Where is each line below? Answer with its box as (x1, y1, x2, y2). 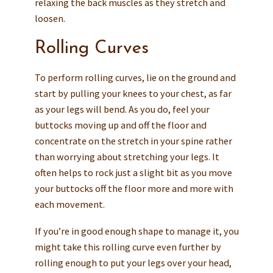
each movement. (34, 198, 105, 211)
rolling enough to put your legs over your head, (34, 257, 232, 269)
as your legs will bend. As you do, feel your (34, 103, 210, 116)
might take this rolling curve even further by (34, 241, 221, 253)
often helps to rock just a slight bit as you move (34, 166, 232, 179)
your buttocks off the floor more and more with (34, 182, 233, 195)
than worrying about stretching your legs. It (34, 151, 219, 163)
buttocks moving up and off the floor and (34, 119, 207, 132)
